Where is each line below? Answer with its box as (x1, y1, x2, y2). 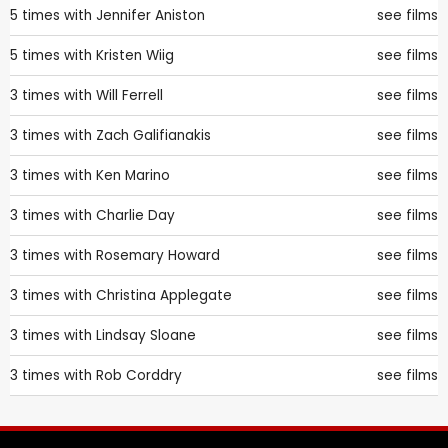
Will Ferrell (96, 86, 163, 106)
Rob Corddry (96, 366, 182, 386)
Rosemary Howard (96, 246, 220, 266)
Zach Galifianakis (96, 126, 211, 146)
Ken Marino (96, 166, 170, 186)
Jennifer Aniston (96, 6, 205, 26)
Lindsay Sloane (96, 326, 196, 346)
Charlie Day (96, 206, 175, 226)
